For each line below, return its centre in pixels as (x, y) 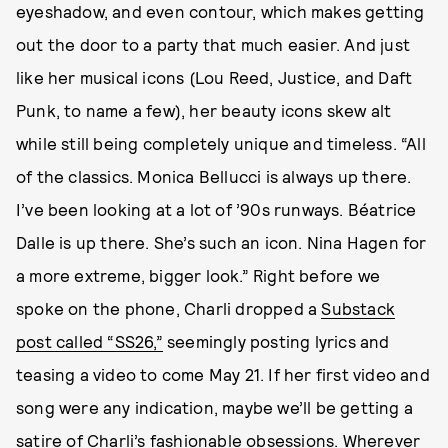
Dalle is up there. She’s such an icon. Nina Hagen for (221, 241)
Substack (358, 307)
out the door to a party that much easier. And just (213, 43)
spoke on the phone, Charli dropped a (169, 307)
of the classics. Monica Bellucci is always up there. (214, 175)
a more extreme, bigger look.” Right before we (198, 274)
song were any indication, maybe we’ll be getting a (215, 406)
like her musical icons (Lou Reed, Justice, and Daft (214, 76)
